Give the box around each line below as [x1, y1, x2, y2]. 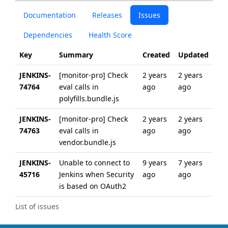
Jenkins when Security [59, 169, 134, 179]
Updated [178, 50, 209, 60]
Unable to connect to [59, 158, 130, 167]
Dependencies [23, 30, 72, 40]
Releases [92, 10, 122, 20]
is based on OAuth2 [59, 181, 126, 191]
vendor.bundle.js [59, 137, 116, 147]
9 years [142, 158, 167, 167]
